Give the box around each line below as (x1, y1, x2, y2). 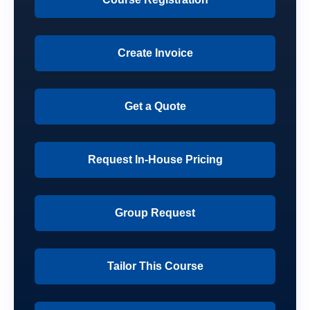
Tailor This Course (107, 260, 203, 273)
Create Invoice (117, 47, 193, 60)
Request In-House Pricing (87, 154, 223, 166)
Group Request (115, 207, 195, 219)
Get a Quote (124, 100, 186, 113)
